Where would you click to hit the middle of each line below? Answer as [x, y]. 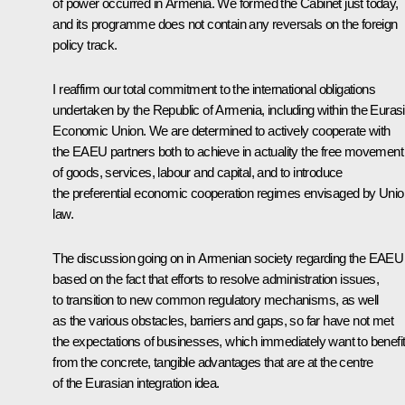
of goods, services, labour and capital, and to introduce [198, 173]
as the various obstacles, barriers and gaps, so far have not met [223, 321]
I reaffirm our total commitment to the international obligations [214, 89]
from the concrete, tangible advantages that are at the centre [213, 363]
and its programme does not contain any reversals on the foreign [225, 24]
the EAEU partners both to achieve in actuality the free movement [228, 152]
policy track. [85, 45]
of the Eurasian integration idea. [136, 383]
